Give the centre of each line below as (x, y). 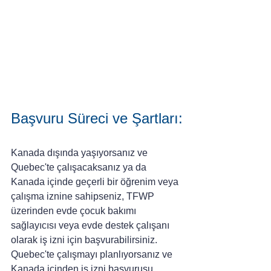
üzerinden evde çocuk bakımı (75, 211)
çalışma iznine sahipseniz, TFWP (84, 196)
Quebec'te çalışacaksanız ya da (80, 167)
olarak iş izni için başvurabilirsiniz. (85, 240)
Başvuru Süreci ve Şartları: (97, 118)
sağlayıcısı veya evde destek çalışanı (91, 225)
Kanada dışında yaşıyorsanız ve (80, 152)
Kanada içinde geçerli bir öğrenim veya (96, 181)
